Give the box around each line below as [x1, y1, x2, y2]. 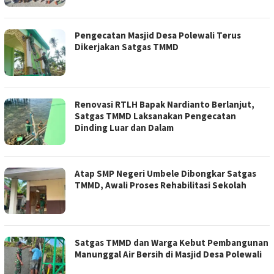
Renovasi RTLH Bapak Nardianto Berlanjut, [75, 98, 254, 111]
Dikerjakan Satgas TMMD [75, 41, 179, 53]
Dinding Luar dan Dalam [75, 122, 174, 134]
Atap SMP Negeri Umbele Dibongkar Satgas [75, 168, 256, 180]
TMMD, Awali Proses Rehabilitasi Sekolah [75, 179, 246, 191]
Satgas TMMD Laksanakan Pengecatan [75, 110, 236, 122]
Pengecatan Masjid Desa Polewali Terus [75, 29, 241, 42]
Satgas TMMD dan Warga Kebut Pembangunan [75, 237, 268, 249]
